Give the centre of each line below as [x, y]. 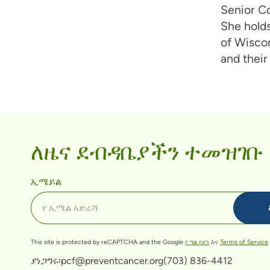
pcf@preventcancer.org [112, 261]
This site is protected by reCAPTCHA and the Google [108, 242]
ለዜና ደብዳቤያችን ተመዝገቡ [147, 150]
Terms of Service [244, 242]
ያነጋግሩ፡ [46, 261]
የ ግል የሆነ [197, 242]
